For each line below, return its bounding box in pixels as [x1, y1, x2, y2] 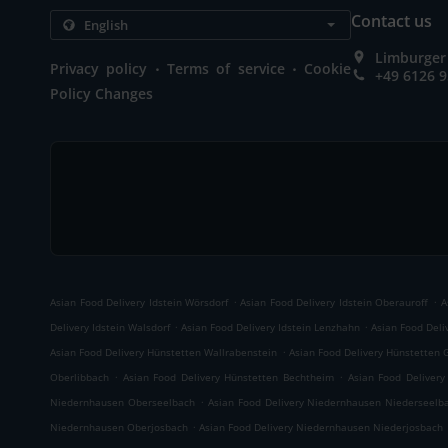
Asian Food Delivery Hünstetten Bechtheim [122, 370, 334, 384]
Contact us [351, 10, 433, 32]
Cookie [304, 59, 352, 78]
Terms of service [167, 59, 285, 78]
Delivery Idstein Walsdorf [50, 320, 170, 334]
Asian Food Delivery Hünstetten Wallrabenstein [50, 345, 278, 359]
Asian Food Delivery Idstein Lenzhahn [181, 320, 360, 334]
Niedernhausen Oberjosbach [50, 420, 189, 434]
